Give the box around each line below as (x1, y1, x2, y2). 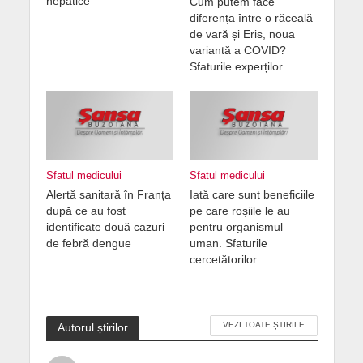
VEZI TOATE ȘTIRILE (222, 320, 305, 330)
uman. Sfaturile (190, 237, 267, 250)
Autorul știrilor (57, 321, 128, 335)
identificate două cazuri (45, 220, 164, 234)
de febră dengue (45, 237, 131, 250)
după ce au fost (45, 204, 126, 218)
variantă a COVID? (190, 44, 286, 58)
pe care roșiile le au (190, 204, 290, 218)
